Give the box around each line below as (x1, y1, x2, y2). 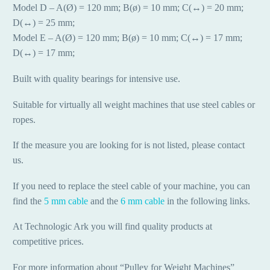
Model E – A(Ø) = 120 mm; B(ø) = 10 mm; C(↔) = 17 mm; (13, 33, 242, 43)
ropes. (13, 114, 36, 125)
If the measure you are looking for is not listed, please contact (13, 140, 245, 151)
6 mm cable (121, 195, 165, 206)
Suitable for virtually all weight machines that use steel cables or (13, 99, 255, 110)
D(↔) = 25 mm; (13, 17, 75, 28)
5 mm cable (44, 195, 88, 206)
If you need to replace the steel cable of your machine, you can (13, 180, 250, 191)
